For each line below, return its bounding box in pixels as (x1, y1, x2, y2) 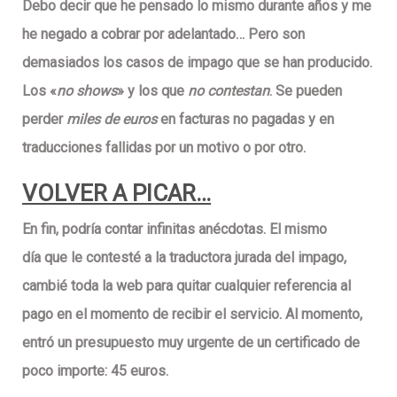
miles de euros (66, 110, 157, 128)
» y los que (117, 82, 188, 99)
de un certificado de (234, 333, 360, 351)
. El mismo (263, 220, 327, 237)
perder (22, 110, 66, 128)
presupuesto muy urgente (75, 333, 234, 351)
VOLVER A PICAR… (22, 179, 211, 206)
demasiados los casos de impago (22, 53, 233, 71)
